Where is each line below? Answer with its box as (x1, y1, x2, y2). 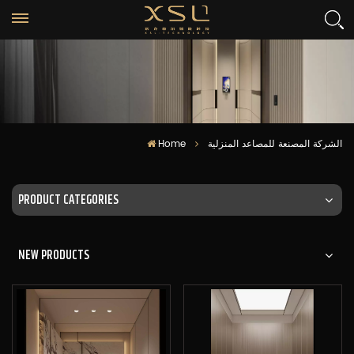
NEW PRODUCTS (18, 245, 89, 264)
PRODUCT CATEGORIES (18, 190, 119, 209)
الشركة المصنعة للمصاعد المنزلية (208, 136, 342, 152)
